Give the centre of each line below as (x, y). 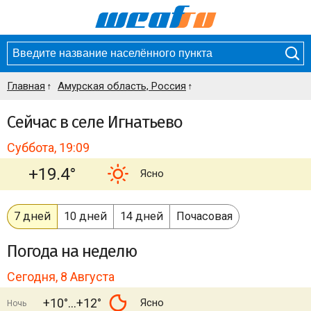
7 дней (32, 216)
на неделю (99, 251)
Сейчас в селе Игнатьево (95, 122)
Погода (34, 251)
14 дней (142, 216)
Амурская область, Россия (122, 86)
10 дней (85, 216)
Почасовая (204, 216)
